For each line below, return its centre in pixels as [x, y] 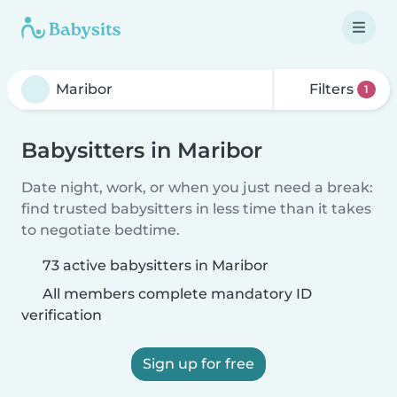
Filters [332, 89]
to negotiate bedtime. [101, 230]
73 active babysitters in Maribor [156, 265]
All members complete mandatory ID [175, 294]
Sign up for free [198, 364]
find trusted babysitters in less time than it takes [196, 209]
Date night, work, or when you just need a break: [197, 187]
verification [62, 315]
